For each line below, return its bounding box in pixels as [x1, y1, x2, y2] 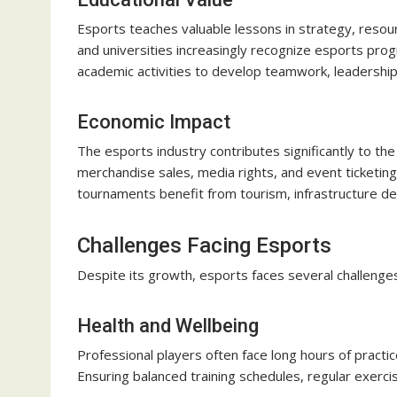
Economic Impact [77, 111, 230, 134]
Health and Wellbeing [77, 315, 259, 338]
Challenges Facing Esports [77, 233, 331, 259]
